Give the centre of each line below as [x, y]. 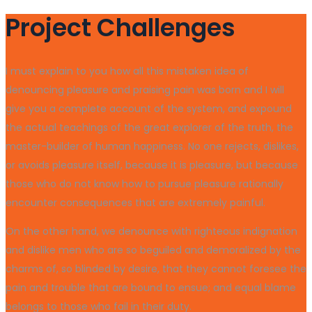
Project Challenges [120, 28]
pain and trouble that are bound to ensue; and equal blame [151, 288]
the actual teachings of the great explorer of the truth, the [149, 128]
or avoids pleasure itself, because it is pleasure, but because [152, 165]
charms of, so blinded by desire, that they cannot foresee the [156, 269]
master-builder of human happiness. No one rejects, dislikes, [152, 147]
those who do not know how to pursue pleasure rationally [145, 184]
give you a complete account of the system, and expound [149, 109]
